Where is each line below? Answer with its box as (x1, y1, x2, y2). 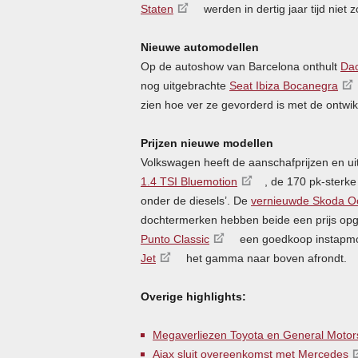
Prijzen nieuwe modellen (141, 136, 273, 149)
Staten (141, 2, 173, 15)
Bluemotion (177, 174, 237, 188)
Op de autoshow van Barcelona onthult (141, 59, 340, 73)
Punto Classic (141, 232, 209, 245)
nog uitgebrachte (141, 78, 229, 92)
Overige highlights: (141, 289, 246, 303)
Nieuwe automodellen (141, 40, 259, 54)
